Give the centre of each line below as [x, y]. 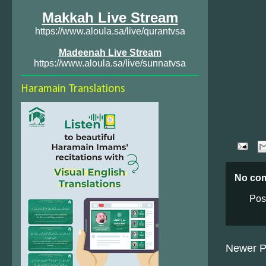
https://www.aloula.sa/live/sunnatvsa [110, 63]
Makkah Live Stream [110, 18]
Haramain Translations [73, 89]
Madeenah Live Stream [110, 53]
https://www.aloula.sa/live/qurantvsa [110, 31]
